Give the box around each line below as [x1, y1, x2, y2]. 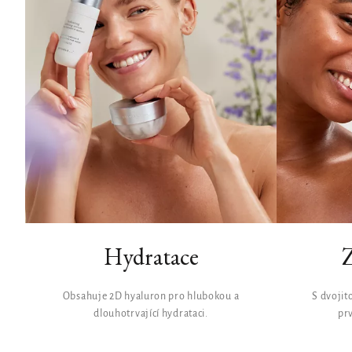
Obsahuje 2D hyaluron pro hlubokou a [62, 290, 240, 302]
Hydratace [103, 240, 199, 272]
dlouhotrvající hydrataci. [93, 307, 208, 320]
